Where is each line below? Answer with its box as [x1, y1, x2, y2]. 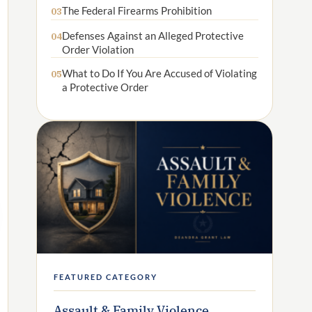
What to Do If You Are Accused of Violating [62, 67, 257, 80]
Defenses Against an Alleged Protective [62, 29, 244, 42]
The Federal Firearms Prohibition [62, 4, 212, 17]
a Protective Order [62, 81, 148, 94]
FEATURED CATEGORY [54, 272, 158, 281]
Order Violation [62, 42, 134, 56]
